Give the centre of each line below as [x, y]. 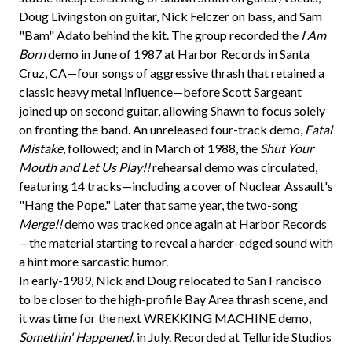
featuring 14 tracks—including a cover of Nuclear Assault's [176, 186]
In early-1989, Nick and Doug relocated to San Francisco [170, 280]
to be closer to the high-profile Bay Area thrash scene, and [173, 299]
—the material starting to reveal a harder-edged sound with [176, 242]
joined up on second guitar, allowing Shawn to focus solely [172, 110]
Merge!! [40, 224]
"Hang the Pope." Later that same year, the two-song [158, 205]
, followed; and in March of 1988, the [161, 148]
